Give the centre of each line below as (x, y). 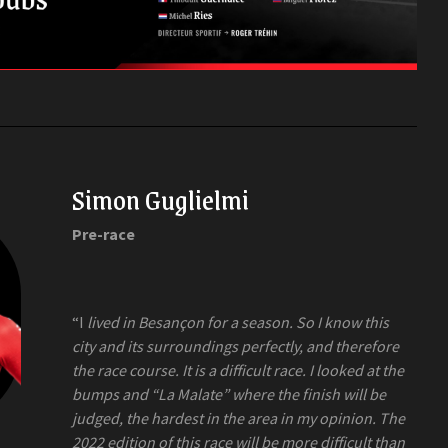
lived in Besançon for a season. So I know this (237, 321)
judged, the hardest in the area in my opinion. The (238, 417)
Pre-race (103, 233)
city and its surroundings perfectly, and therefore (235, 345)
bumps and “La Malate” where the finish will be (228, 393)
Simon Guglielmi (160, 198)
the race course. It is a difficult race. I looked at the (237, 369)
